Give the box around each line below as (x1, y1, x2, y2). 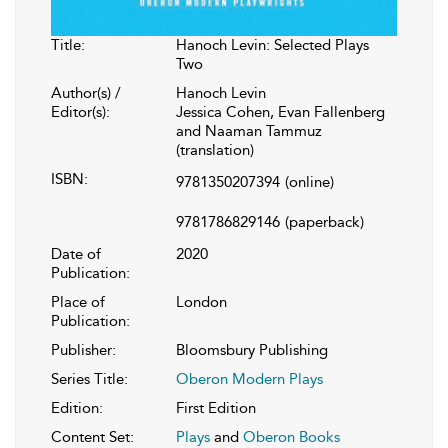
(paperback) (285, 213, 364, 232)
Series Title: (51, 370, 128, 389)
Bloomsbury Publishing (176, 341, 328, 360)
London (176, 293, 227, 312)
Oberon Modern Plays (176, 370, 323, 389)
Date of (51, 245, 101, 264)
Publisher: (51, 341, 116, 360)
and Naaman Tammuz (176, 122, 322, 141)
